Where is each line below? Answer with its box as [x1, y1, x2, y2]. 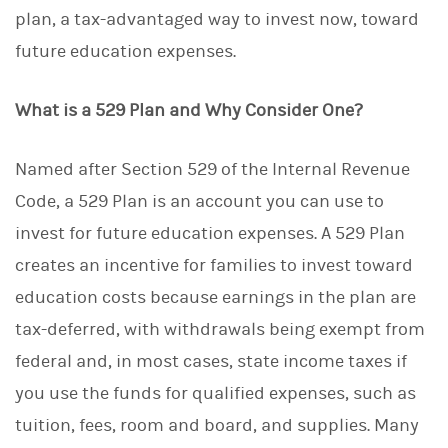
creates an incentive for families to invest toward [15, 254, 413, 276]
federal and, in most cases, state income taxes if [15, 350, 407, 372]
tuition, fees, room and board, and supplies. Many [15, 414, 419, 436]
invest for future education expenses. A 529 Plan [15, 222, 405, 244]
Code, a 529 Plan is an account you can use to [15, 190, 384, 212]
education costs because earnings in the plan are [15, 286, 416, 308]
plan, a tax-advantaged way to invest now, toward [15, 8, 419, 30]
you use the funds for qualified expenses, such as [15, 382, 416, 404]
